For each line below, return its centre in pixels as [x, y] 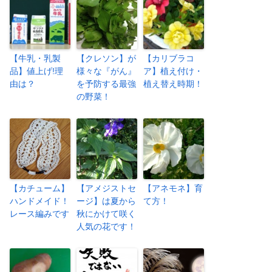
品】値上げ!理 [36, 71]
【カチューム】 [39, 188]
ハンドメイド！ [39, 201]
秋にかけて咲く [106, 213]
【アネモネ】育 [173, 188]
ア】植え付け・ [173, 71]
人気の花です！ [106, 226]
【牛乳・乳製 [35, 58]
